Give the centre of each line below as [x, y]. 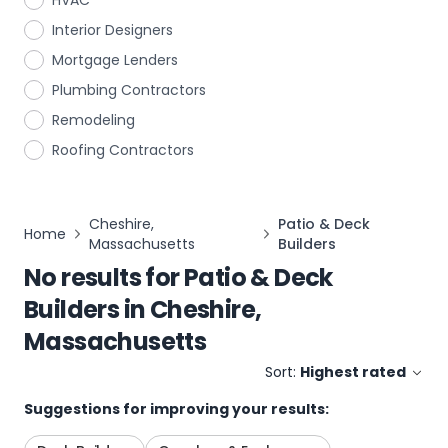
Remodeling [93, 120]
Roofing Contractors [123, 150]
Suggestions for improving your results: [176, 409]
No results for [102, 277]
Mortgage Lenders [115, 60]
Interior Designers [112, 30]
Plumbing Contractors [129, 90]
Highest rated [353, 372]
